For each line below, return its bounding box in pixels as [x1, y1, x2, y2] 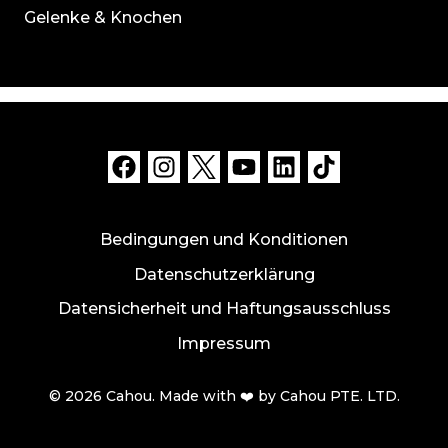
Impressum [177, 334, 271, 354]
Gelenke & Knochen [24, 7, 182, 27]
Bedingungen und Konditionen [100, 230, 348, 250]
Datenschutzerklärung [133, 265, 315, 285]
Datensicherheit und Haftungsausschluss [57, 299, 391, 319]
